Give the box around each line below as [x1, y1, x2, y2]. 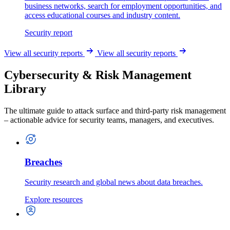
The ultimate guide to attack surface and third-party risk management [4, 106, 226, 115]
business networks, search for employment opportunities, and [25, 1, 222, 10]
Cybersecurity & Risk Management [4, 68, 191, 82]
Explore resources [25, 195, 83, 204]
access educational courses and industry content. [25, 10, 180, 20]
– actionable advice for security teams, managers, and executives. [4, 115, 214, 124]
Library [4, 82, 46, 95]
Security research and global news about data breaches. [25, 178, 203, 187]
